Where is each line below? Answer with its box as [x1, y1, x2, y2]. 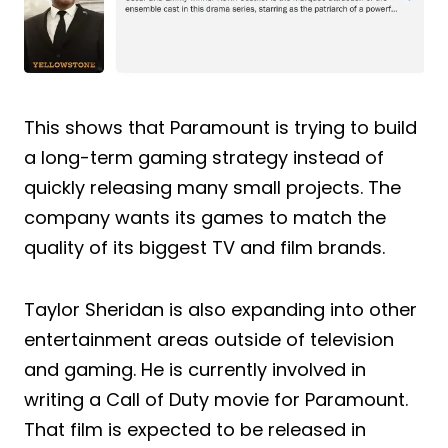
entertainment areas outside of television [24, 326, 394, 352]
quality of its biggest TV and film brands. [24, 234, 385, 260]
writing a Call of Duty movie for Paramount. [24, 386, 408, 412]
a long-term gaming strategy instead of [24, 144, 384, 170]
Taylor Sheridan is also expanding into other [24, 296, 417, 322]
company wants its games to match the [24, 204, 386, 230]
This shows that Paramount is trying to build [24, 114, 417, 140]
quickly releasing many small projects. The [24, 174, 401, 200]
